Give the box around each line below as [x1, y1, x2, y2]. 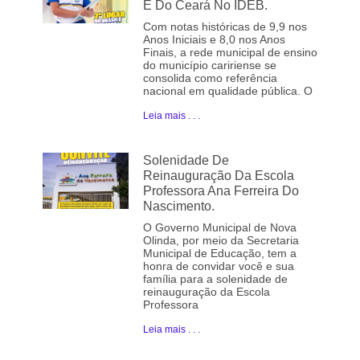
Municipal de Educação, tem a [142, 246, 297, 260]
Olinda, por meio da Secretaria [142, 233, 299, 247]
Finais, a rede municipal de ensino [142, 45, 317, 59]
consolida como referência [142, 71, 277, 84]
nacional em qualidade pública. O [142, 84, 313, 97]
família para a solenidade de [142, 272, 288, 285]
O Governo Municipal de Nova [142, 220, 297, 234]
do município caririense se [142, 58, 276, 72]
